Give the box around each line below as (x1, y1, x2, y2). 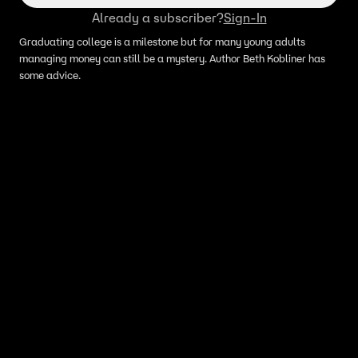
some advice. (19, 69, 81, 82)
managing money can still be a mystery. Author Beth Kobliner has (19, 52, 325, 66)
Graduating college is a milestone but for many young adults (19, 35, 305, 49)
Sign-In (223, 10, 267, 26)
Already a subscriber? (91, 10, 224, 26)
